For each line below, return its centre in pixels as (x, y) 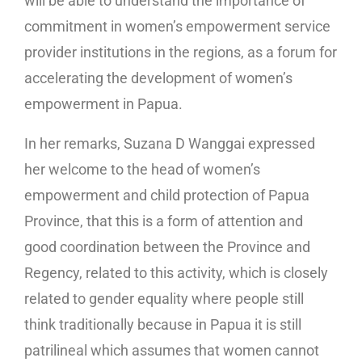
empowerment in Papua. (103, 103)
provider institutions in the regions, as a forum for (181, 52)
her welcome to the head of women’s (142, 169)
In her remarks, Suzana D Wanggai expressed (170, 143)
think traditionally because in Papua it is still (163, 324)
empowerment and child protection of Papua (167, 195)
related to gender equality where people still (164, 298)
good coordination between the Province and (167, 246)
